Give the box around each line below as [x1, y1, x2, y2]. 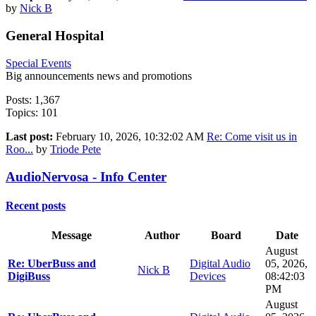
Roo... [6, 142, 33, 155]
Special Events [6, 56, 71, 69]
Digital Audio [190, 257, 250, 270]
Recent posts [6, 199, 66, 212]
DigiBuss [8, 270, 50, 283]
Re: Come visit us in [207, 130, 297, 142]
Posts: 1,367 [6, 93, 60, 106]
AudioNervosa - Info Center [6, 169, 166, 184]
